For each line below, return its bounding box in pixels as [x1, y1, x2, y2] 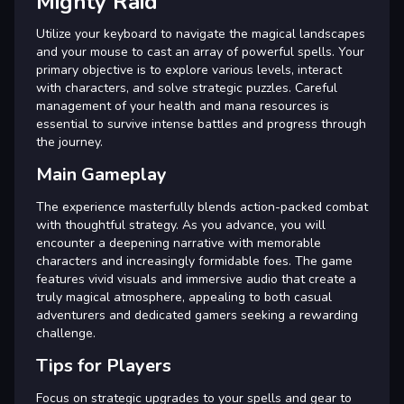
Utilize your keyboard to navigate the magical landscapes [36, 24, 365, 42]
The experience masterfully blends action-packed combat [36, 197, 368, 216]
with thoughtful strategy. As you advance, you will [36, 216, 326, 234]
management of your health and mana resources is [36, 96, 329, 115]
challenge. [36, 324, 96, 342]
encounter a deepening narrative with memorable [36, 234, 321, 252]
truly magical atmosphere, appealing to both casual [36, 288, 332, 306]
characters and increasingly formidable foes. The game [36, 252, 353, 270]
